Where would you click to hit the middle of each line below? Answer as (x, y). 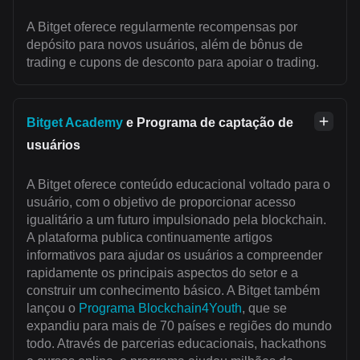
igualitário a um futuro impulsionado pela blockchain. (176, 219)
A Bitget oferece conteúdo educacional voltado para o (178, 184)
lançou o (53, 308)
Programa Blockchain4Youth (160, 308)
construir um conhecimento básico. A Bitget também (173, 290)
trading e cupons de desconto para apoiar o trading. (173, 62)
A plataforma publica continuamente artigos (149, 237)
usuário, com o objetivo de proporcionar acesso (161, 202)
